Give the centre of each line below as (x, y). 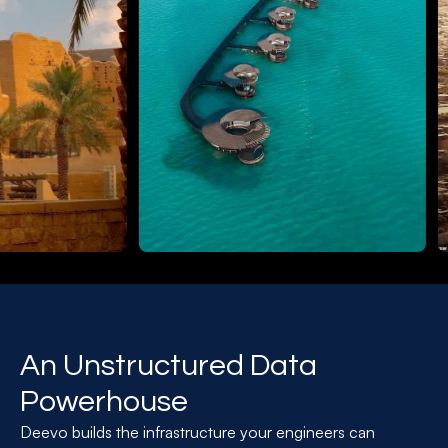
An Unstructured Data (168, 365)
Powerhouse (104, 401)
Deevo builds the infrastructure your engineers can (197, 432)
